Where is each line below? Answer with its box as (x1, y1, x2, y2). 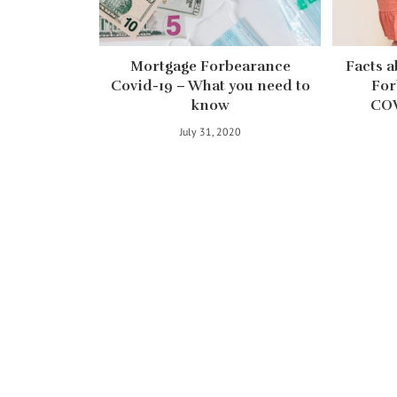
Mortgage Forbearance (129, 57, 291, 75)
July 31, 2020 (179, 124, 241, 138)
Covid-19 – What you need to (110, 76, 310, 95)
